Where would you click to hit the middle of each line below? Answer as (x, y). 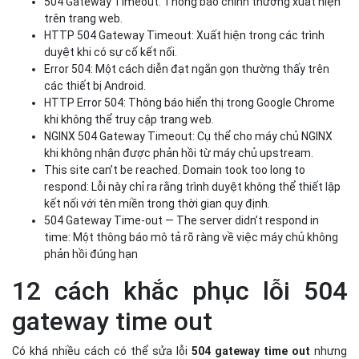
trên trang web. (83, 18)
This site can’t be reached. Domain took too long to (175, 170)
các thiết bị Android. (95, 86)
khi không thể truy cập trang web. (129, 119)
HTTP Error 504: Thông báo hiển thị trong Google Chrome (190, 103)
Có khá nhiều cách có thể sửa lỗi (102, 351)
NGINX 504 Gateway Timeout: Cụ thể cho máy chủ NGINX (188, 136)
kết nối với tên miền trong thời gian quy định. (157, 204)
